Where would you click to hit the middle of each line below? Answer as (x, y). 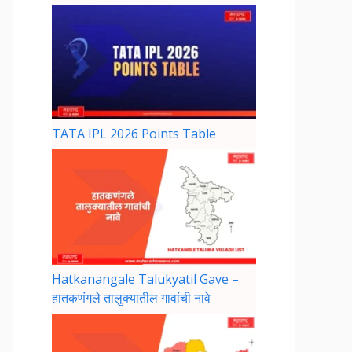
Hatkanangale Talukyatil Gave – (145, 279)
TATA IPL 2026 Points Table (134, 134)
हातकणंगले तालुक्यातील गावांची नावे (131, 297)
